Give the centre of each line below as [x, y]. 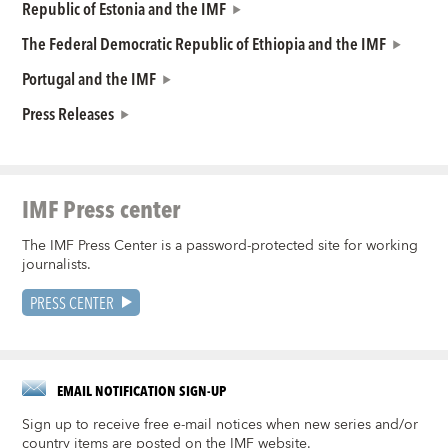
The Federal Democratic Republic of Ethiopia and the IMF [204, 43]
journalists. [57, 264]
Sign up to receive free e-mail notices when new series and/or [220, 424]
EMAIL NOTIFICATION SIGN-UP [142, 390]
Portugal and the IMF [89, 78]
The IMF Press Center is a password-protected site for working [220, 245]
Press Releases [68, 113]
